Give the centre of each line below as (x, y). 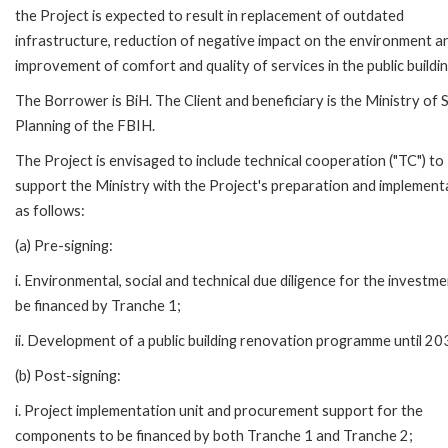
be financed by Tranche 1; (98, 305)
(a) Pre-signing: (64, 245)
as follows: (50, 210)
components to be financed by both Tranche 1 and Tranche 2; (214, 435)
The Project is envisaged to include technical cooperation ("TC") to (229, 160)
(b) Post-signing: (68, 375)
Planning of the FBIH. (85, 125)
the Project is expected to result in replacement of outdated (209, 15)
